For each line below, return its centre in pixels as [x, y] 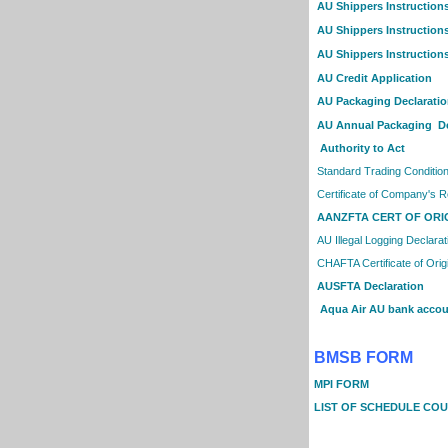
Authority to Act [362, 148]
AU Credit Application [374, 78]
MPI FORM [341, 384]
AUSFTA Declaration [370, 286]
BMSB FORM [363, 358]
